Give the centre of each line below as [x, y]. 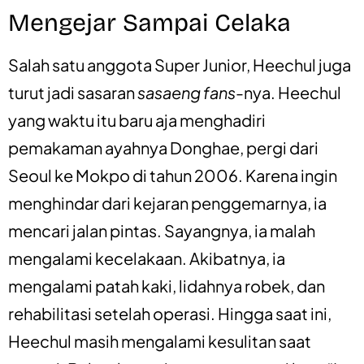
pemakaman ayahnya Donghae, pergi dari [163, 147]
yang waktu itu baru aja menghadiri [137, 119]
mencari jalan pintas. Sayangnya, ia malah [162, 230]
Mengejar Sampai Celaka [149, 22]
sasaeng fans [186, 92]
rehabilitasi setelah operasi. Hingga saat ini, [170, 313]
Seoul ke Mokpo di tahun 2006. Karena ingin [173, 175]
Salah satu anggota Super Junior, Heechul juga [180, 64]
